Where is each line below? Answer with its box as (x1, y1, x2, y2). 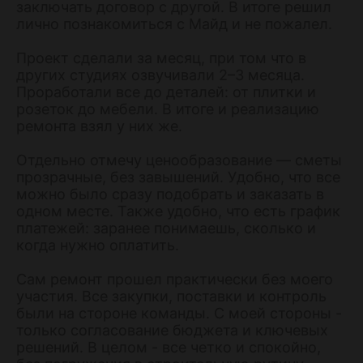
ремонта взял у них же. (16, 117, 182, 135)
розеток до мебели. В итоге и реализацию (16, 100, 319, 117)
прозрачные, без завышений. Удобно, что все (16, 168, 340, 186)
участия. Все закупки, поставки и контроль (16, 287, 327, 305)
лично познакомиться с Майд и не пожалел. (16, 15, 332, 32)
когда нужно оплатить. (16, 236, 179, 254)
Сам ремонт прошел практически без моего (16, 270, 333, 288)
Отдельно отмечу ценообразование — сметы (16, 151, 342, 169)
